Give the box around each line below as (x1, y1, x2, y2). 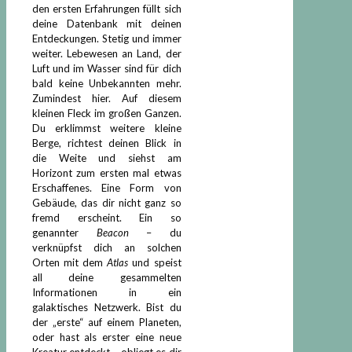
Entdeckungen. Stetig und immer (32, 31, 181, 45)
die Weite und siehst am (32, 151, 181, 164)
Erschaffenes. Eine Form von (32, 181, 181, 194)
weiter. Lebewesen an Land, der (32, 46, 181, 60)
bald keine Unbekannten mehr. (32, 76, 181, 90)
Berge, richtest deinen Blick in (32, 136, 181, 149)
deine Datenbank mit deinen (32, 16, 181, 30)
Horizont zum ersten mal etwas (32, 166, 181, 179)
